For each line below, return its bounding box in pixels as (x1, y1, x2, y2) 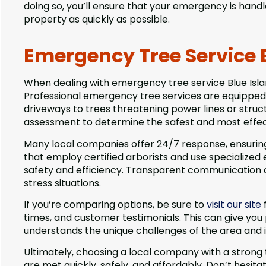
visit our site (207, 198, 261, 212)
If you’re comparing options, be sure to (24, 198, 207, 212)
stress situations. (24, 176, 101, 190)
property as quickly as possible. (24, 12, 170, 27)
